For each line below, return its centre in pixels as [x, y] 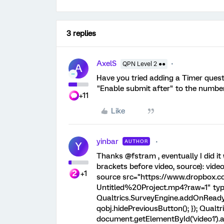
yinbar [107, 141]
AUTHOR [136, 141]
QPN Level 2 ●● [144, 64]
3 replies [81, 33]
